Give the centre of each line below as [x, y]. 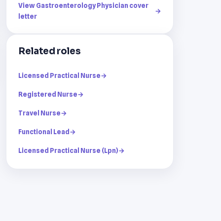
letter [28, 16]
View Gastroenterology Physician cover [83, 5]
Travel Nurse [39, 113]
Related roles [50, 51]
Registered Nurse [48, 94]
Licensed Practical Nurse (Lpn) [68, 150]
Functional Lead [44, 131]
